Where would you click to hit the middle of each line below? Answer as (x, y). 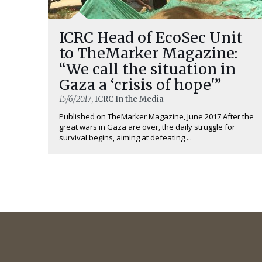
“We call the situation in (147, 69)
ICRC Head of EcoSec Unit (151, 37)
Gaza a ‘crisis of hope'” (140, 85)
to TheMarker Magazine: (148, 53)
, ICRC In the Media (127, 99)
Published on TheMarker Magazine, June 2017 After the (156, 116)
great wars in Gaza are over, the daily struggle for (147, 127)
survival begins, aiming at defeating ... (125, 137)
